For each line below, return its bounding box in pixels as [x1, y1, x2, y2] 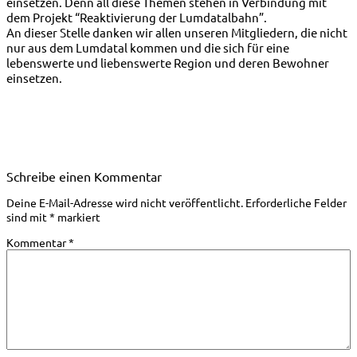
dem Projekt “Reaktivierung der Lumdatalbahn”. [6, 10, 267, 25]
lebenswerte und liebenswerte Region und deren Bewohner [6, 55, 329, 71]
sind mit [6, 210, 49, 225]
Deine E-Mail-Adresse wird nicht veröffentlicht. [6, 195, 243, 210]
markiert [55, 210, 100, 225]
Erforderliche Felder [245, 195, 347, 210]
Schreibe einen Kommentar [6, 168, 162, 185]
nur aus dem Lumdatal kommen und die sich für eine [6, 40, 289, 56]
